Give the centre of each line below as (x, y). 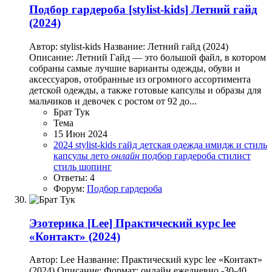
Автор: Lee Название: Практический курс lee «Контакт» (146, 260)
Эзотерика (57, 223)
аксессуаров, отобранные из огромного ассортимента (140, 79)
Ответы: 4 (74, 178)
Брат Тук (72, 112)
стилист (234, 156)
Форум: (70, 189)
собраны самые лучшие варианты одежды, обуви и (135, 68)
